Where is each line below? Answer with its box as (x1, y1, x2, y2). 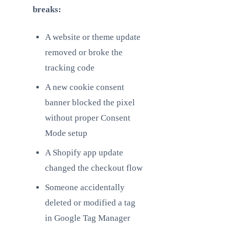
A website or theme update (45, 32, 141, 42)
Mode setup (45, 128, 87, 138)
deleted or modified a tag (45, 198, 135, 208)
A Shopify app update (45, 148, 123, 157)
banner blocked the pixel (45, 98, 135, 107)
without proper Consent (45, 113, 130, 123)
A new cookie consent (45, 82, 124, 92)
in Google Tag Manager (45, 213, 130, 223)
